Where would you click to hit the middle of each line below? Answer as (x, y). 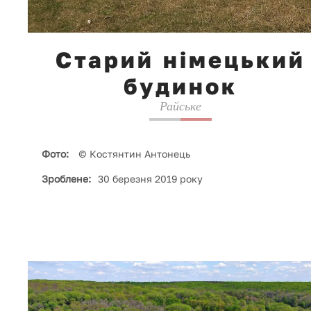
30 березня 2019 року (150, 179)
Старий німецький (180, 60)
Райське (180, 107)
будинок (180, 86)
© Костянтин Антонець (133, 154)
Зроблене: (66, 179)
